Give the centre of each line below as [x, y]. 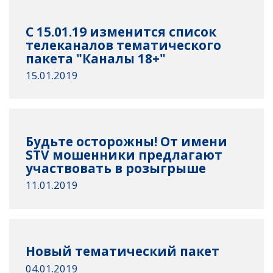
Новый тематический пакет [123, 251]
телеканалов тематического [124, 45]
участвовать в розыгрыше [116, 168]
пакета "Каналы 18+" [96, 58]
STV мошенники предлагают [124, 155]
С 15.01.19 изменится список [121, 31]
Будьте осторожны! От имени [127, 142]
